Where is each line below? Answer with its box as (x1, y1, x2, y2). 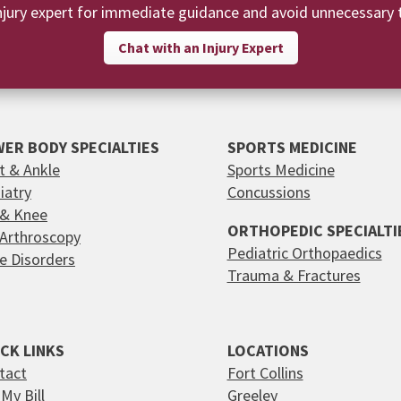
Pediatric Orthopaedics (226, 243, 382, 264)
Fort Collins (226, 363, 303, 384)
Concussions (226, 182, 311, 203)
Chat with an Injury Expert (117, 38, 284, 56)
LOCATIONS (226, 340, 309, 362)
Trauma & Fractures (226, 265, 361, 286)
